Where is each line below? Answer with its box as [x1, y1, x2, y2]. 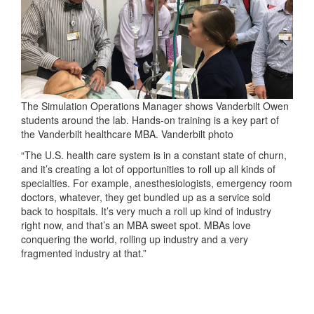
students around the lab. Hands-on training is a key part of [21, 113, 279, 128]
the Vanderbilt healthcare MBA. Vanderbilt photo [21, 127, 233, 142]
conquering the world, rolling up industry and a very [21, 232, 248, 247]
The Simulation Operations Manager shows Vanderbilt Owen [21, 99, 289, 114]
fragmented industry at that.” [21, 246, 146, 261]
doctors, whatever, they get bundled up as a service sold [21, 190, 271, 205]
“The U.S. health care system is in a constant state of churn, [21, 148, 287, 163]
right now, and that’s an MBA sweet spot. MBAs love [21, 218, 251, 233]
